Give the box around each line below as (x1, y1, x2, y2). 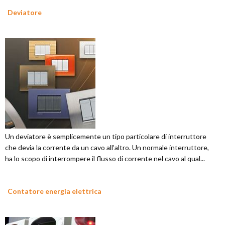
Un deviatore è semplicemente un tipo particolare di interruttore (5, 132, 206, 141)
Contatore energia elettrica (8, 187, 101, 196)
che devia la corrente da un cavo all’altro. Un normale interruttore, (5, 143, 209, 152)
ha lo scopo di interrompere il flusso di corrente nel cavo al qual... (5, 154, 205, 163)
